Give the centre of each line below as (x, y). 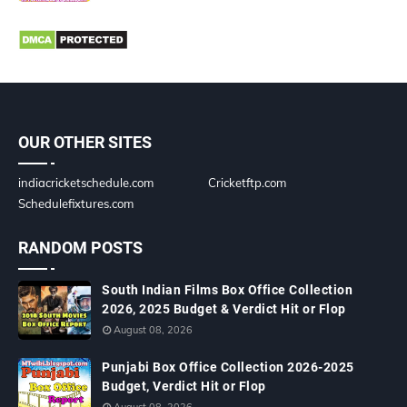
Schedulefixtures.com (76, 203)
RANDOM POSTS (80, 248)
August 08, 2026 (153, 330)
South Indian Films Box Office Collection (227, 290)
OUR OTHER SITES (85, 142)
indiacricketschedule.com (86, 183)
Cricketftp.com (247, 183)
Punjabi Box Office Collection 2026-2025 (228, 367)
